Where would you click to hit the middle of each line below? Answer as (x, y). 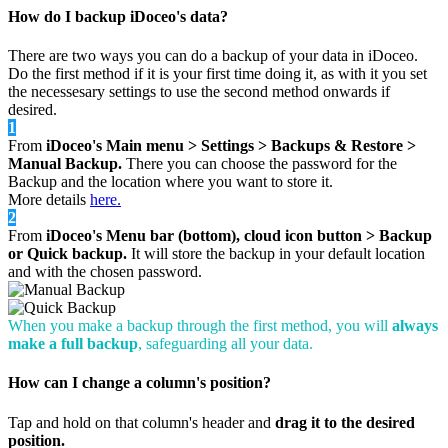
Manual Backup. (67, 164)
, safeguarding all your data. (225, 344)
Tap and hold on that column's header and (141, 422)
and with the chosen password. (105, 272)
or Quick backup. (67, 254)
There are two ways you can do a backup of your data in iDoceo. (213, 56)
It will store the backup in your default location (276, 254)
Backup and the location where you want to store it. (170, 182)
